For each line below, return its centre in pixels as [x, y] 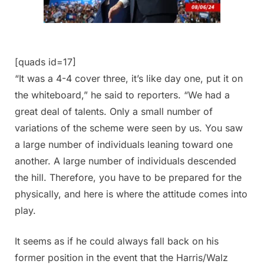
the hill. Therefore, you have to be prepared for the [128, 177]
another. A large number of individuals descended [126, 161]
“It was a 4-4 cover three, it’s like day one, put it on [129, 78]
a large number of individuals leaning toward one [124, 144]
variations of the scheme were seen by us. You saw [129, 128]
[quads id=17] [45, 62]
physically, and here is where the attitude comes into [131, 194]
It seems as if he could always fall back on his [117, 241]
